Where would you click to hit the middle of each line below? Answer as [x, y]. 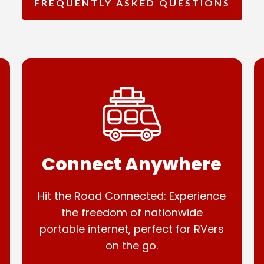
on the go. [132, 245]
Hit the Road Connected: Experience [132, 196]
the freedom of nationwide [132, 212]
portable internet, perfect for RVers [132, 229]
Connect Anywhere [132, 164]
